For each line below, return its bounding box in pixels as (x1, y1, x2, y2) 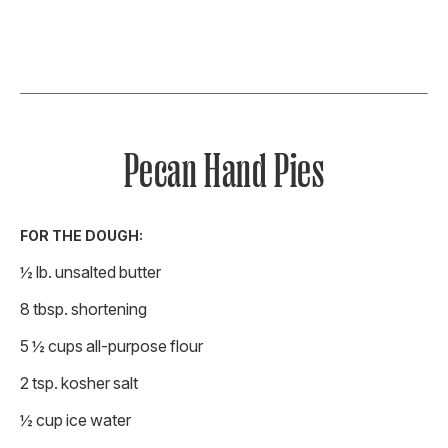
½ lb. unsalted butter (20, 262, 161, 283)
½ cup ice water (20, 410, 131, 431)
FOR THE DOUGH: (20, 227, 143, 245)
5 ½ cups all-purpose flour (20, 336, 203, 357)
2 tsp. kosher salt (20, 373, 138, 394)
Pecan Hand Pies (123, 143, 325, 200)
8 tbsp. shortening (20, 299, 147, 320)
